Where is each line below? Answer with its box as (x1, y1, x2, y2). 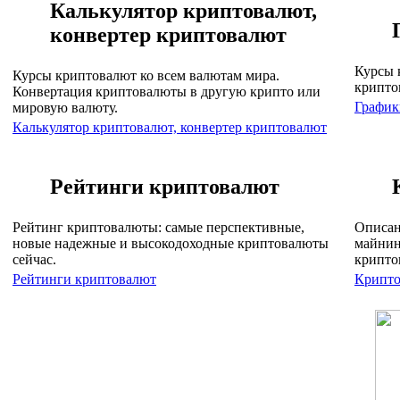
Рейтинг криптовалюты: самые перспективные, (12, 219, 304, 235)
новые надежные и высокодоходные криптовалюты (12, 235, 329, 251)
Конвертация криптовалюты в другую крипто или (12, 83, 321, 99)
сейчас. (12, 251, 56, 267)
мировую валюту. (12, 99, 118, 115)
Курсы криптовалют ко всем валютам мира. (12, 67, 279, 83)
